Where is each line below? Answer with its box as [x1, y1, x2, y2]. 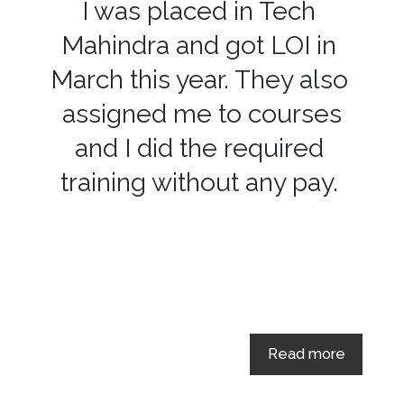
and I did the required [74, 133, 324, 164]
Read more [267, 344, 345, 363]
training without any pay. [60, 167, 338, 198]
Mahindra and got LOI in [61, 30, 337, 61]
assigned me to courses [56, 98, 343, 130]
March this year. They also [50, 64, 348, 96]
